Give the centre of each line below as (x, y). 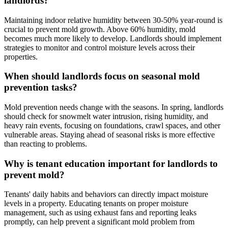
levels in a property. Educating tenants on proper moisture (96, 204)
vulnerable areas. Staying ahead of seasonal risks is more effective (109, 135)
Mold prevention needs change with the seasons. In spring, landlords (114, 107)
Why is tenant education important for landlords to (111, 163)
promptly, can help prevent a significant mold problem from (99, 222)
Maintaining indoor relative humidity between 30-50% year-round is (113, 20)
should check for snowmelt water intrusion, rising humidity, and (106, 117)
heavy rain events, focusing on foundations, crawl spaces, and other (112, 126)
